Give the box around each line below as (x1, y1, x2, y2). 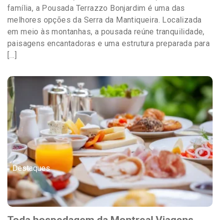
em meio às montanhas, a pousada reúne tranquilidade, (7, 27, 205, 37)
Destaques (12, 164, 50, 173)
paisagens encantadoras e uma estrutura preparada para (7, 39, 210, 49)
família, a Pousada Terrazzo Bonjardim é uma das (7, 3, 185, 13)
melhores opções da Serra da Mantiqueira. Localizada (7, 15, 202, 25)
